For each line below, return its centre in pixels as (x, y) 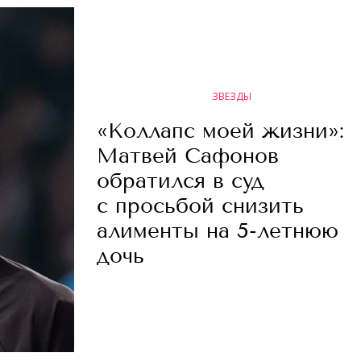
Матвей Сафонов (188, 156)
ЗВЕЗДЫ (231, 96)
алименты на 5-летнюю (218, 231)
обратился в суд (180, 181)
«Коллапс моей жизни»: (220, 131)
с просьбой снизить (200, 206)
